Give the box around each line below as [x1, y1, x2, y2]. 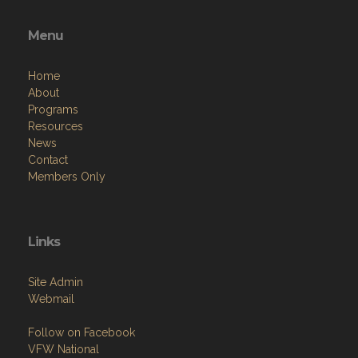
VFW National [28, 343, 99, 356]
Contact [28, 153, 68, 166]
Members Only [28, 170, 105, 183]
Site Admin [28, 276, 83, 288]
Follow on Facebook [28, 326, 135, 339]
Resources [28, 120, 83, 133]
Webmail [28, 292, 74, 305]
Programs [28, 103, 78, 116]
